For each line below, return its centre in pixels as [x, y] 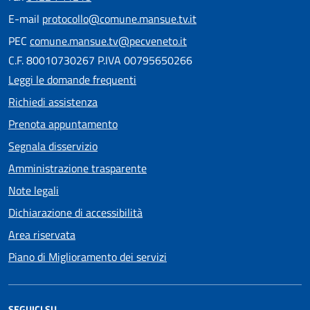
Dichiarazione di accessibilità [75, 212]
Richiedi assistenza [53, 101]
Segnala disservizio [53, 146]
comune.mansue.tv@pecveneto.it [108, 40]
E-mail [25, 18]
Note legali [34, 190]
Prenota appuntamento [63, 124]
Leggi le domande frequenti [72, 79]
